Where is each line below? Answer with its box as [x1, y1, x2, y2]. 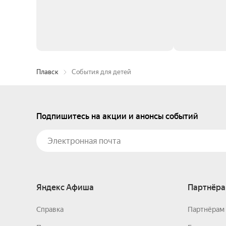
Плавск [36, 68, 59, 76]
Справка [36, 205, 64, 213]
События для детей [72, 68, 131, 76]
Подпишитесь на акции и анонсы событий [36, 111, 198, 121]
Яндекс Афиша [36, 183, 94, 192]
